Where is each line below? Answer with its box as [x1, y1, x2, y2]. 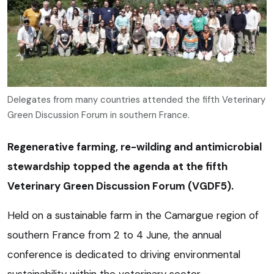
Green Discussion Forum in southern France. [7, 108, 190, 121]
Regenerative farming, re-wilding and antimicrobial [7, 139, 262, 154]
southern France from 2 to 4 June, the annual [7, 228, 221, 242]
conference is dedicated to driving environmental [7, 247, 240, 261]
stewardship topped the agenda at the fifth [7, 159, 228, 173]
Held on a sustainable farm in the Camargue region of [7, 208, 259, 222]
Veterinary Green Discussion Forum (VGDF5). [7, 179, 234, 193]
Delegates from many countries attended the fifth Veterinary [7, 93, 265, 106]
